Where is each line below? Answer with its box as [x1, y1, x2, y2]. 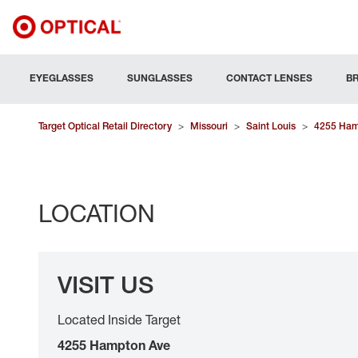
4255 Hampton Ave [58, 337, 170, 353]
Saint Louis [246, 120, 296, 132]
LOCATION [38, 198, 155, 228]
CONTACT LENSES [226, 72, 312, 84]
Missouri [190, 120, 228, 132]
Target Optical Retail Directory [38, 120, 172, 132]
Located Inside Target [58, 312, 181, 328]
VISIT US [58, 269, 153, 299]
